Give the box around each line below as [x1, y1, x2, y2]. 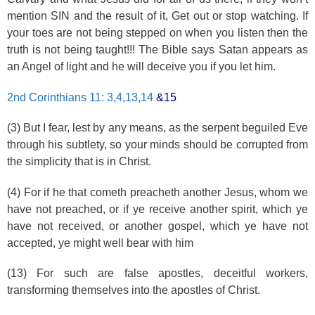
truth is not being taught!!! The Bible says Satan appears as [7, 44, 308, 56]
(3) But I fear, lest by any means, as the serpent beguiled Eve [7, 122, 308, 134]
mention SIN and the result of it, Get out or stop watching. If [7, 10, 308, 22]
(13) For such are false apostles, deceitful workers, [7, 267, 308, 279]
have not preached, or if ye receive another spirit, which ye [7, 202, 308, 215]
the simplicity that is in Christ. [7, 155, 151, 167]
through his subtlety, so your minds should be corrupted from [7, 139, 308, 150]
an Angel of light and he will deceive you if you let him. [7, 60, 276, 72]
